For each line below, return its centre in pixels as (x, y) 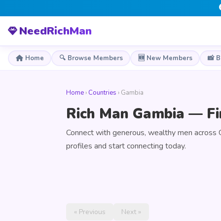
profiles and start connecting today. (126, 146)
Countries (102, 93)
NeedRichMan (55, 31)
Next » (131, 212)
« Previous (90, 212)
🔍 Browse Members (91, 58)
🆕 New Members (165, 58)
